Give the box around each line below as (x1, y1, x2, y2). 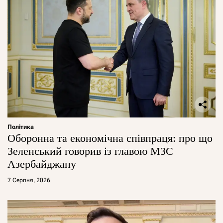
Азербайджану (7, 157, 76, 170)
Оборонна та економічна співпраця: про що (7, 131, 213, 144)
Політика (7, 123, 34, 130)
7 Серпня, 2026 (7, 176, 50, 184)
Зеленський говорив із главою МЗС (7, 144, 173, 157)
